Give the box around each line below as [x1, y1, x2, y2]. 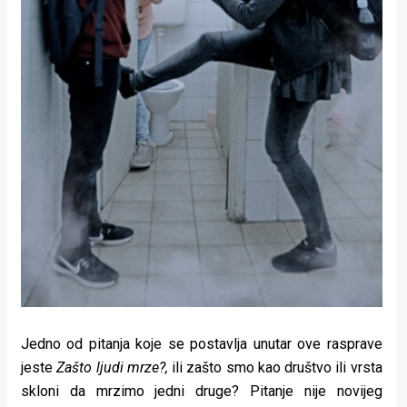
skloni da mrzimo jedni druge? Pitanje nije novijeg [21, 382, 382, 401]
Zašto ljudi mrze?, [56, 359, 168, 377]
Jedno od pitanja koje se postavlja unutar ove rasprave [21, 335, 382, 353]
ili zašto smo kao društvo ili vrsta [167, 359, 382, 377]
